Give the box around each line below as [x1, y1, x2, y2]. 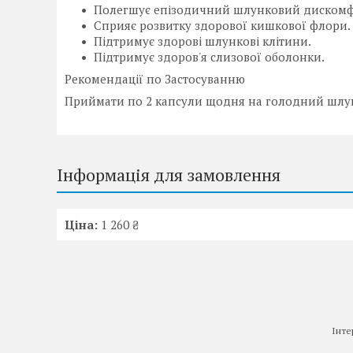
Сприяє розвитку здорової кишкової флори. [94, 17, 351, 33]
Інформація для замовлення [57, 163, 281, 186]
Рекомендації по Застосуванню [65, 71, 245, 87]
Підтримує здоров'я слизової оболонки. [94, 49, 325, 65]
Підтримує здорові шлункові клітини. [94, 33, 311, 49]
